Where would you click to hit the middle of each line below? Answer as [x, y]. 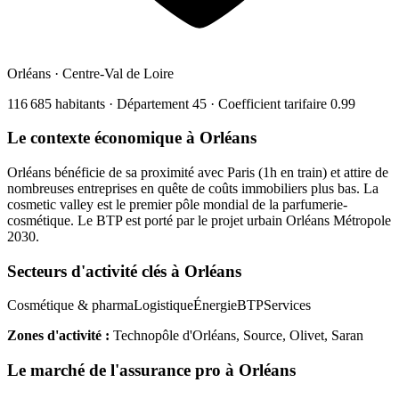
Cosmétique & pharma [70, 305]
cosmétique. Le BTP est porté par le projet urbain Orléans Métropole [199, 220]
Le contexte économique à [103, 138]
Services [287, 305]
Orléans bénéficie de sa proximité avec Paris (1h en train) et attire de [198, 172]
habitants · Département [122, 103]
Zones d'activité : [58, 336]
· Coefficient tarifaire [269, 103]
